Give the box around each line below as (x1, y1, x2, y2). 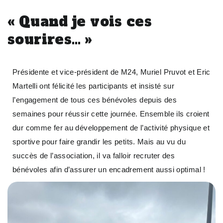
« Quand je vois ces (7, 12, 152, 31)
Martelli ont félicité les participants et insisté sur (12, 81, 174, 90)
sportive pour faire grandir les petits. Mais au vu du (12, 137, 186, 146)
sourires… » (7, 30, 93, 49)
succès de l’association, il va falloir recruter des (12, 151, 175, 160)
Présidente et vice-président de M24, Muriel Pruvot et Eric (12, 67, 211, 76)
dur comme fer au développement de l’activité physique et (12, 123, 210, 132)
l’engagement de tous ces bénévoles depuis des (12, 95, 177, 104)
